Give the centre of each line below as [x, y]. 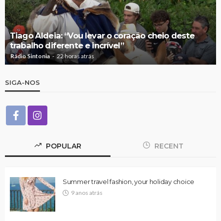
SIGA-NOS [22, 82]
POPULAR [62, 146]
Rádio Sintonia [30, 56]
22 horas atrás [75, 56]
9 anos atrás [87, 192]
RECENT [168, 146]
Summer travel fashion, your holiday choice [129, 181]
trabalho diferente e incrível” [67, 45]
